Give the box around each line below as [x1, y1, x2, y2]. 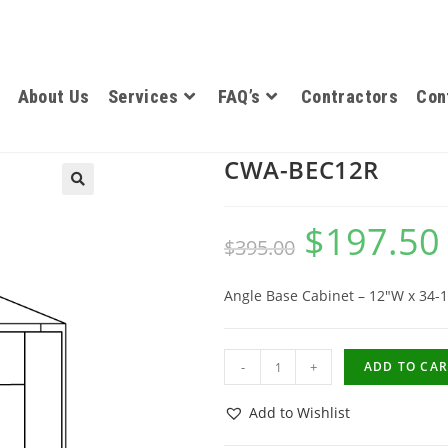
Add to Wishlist [249, 403, 350, 422]
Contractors [300, 86, 399, 107]
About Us [17, 86, 90, 107]
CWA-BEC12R [224, 153, 379, 186]
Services [107, 86, 178, 107]
